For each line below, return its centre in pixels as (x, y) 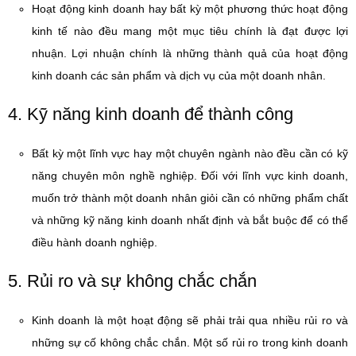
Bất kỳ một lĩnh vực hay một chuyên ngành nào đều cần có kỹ (190, 153)
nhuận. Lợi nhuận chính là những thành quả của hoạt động (190, 53)
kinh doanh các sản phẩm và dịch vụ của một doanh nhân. (179, 75)
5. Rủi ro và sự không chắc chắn (132, 281)
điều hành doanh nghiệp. (95, 242)
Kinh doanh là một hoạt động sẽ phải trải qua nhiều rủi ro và (190, 320)
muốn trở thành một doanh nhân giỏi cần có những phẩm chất (190, 198)
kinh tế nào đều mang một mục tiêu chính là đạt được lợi (190, 31)
